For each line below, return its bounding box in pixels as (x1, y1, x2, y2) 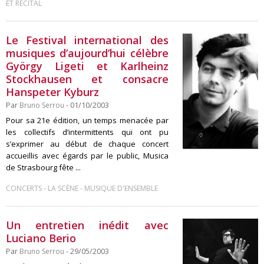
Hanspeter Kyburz (6, 85, 99, 99)
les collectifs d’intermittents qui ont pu (6, 127, 169, 137)
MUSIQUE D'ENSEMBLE (84, 183, 158, 193)
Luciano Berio (6, 231, 76, 245)
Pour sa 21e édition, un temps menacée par (6, 115, 169, 126)
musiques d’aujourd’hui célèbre (6, 46, 169, 60)
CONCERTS (6, 183, 42, 193)
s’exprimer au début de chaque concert (6, 138, 169, 149)
